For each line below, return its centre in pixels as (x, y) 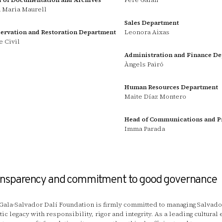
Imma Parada (145, 129)
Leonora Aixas (147, 32)
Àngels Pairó (144, 64)
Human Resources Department (171, 87)
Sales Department (152, 22)
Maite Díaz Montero (156, 97)
